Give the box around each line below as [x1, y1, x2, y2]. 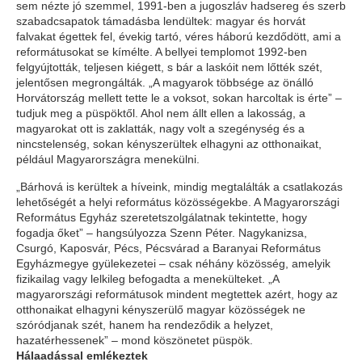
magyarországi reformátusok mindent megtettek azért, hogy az [16, 288, 338, 301]
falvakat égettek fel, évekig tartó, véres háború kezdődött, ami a [16, 30, 341, 43]
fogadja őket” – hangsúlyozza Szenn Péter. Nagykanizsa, [16, 226, 307, 239]
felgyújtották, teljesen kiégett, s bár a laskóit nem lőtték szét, [16, 61, 322, 74]
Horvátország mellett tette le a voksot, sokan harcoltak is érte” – [16, 91, 342, 104]
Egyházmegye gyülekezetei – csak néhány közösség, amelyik [16, 257, 330, 270]
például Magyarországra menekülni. [16, 153, 200, 166]
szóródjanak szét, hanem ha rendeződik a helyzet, [16, 318, 273, 331]
